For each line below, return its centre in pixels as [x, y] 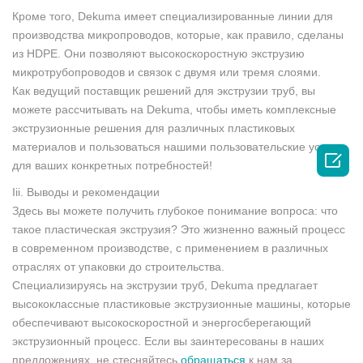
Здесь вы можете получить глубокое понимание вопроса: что [175, 210]
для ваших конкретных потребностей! [112, 165]
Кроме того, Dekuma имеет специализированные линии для [173, 16]
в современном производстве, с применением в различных [170, 248]
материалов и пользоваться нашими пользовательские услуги [177, 146]
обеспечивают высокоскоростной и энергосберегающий [162, 322]
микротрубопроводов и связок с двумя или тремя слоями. [167, 72]
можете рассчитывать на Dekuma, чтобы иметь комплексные [174, 109]
